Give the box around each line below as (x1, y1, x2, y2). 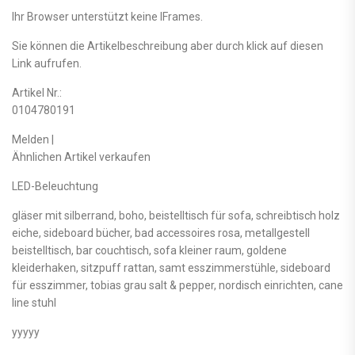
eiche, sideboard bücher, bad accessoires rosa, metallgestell (12, 226, 310, 239)
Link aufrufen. (12, 56, 82, 70)
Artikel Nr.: (12, 86, 62, 99)
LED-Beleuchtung (12, 179, 98, 193)
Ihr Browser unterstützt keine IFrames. (12, 10, 203, 23)
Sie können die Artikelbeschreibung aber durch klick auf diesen (12, 39, 323, 52)
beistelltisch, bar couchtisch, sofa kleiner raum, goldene (12, 243, 287, 257)
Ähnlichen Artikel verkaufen (12, 150, 151, 163)
